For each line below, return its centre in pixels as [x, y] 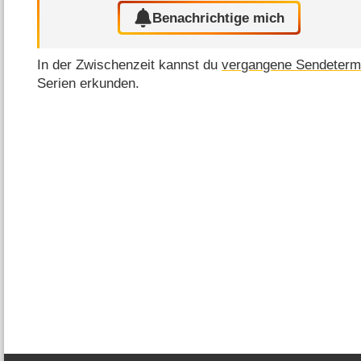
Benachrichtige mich [219, 18]
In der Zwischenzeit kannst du [130, 64]
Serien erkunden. [89, 83]
